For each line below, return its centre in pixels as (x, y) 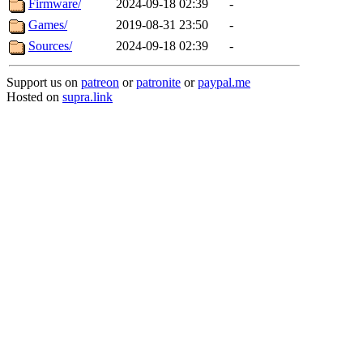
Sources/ (50, 46)
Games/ (48, 25)
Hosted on (34, 97)
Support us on (44, 82)
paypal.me (224, 82)
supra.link (88, 97)
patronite (158, 82)
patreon (100, 82)
